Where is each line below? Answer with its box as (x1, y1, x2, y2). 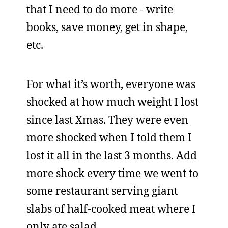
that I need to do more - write (26, 2, 173, 16)
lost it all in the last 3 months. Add (26, 148, 197, 162)
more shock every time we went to (26, 166, 198, 180)
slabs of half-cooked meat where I (26, 202, 196, 216)
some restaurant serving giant (26, 184, 178, 198)
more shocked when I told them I (26, 130, 192, 145)
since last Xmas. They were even (26, 112, 188, 127)
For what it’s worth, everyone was (26, 77, 195, 91)
